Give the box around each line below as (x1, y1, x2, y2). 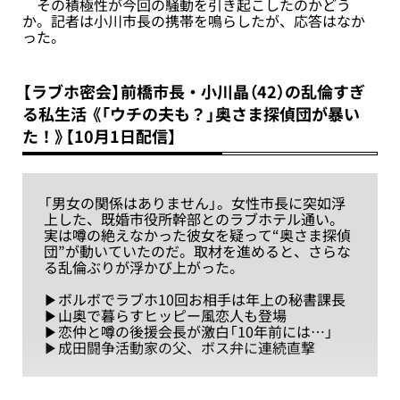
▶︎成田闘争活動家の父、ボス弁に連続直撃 (44, 336, 315, 358)
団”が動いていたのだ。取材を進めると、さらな (44, 239, 351, 262)
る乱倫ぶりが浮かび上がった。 (44, 255, 244, 278)
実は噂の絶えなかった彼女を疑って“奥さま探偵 (44, 223, 351, 246)
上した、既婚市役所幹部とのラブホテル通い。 (44, 207, 344, 229)
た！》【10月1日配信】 (22, 123, 177, 148)
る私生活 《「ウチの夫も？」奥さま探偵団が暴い (22, 101, 360, 126)
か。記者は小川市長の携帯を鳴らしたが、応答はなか (22, 9, 365, 31)
